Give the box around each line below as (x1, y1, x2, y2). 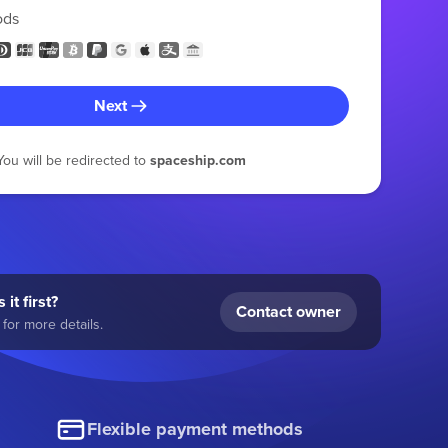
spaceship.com (149, 149, 246, 170)
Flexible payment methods (87, 416, 304, 443)
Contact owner (235, 299, 341, 323)
